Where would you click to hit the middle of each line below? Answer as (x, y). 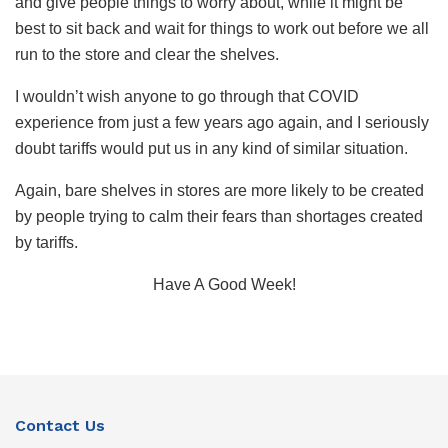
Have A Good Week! (224, 284)
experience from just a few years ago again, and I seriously (222, 122)
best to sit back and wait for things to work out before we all (222, 28)
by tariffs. (46, 242)
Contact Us (60, 425)
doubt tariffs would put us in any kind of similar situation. (211, 148)
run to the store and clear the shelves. (147, 54)
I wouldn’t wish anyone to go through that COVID (187, 96)
